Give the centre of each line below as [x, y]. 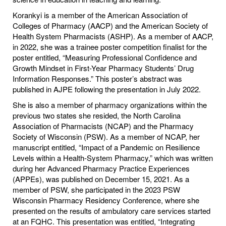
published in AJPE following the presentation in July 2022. [107, 89]
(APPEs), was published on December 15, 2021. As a [101, 179]
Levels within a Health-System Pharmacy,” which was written [113, 158]
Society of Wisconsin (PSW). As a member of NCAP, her [106, 137]
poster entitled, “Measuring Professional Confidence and [105, 58]
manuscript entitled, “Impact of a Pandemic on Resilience [106, 147]
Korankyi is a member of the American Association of [100, 15]
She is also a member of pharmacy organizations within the [110, 105]
